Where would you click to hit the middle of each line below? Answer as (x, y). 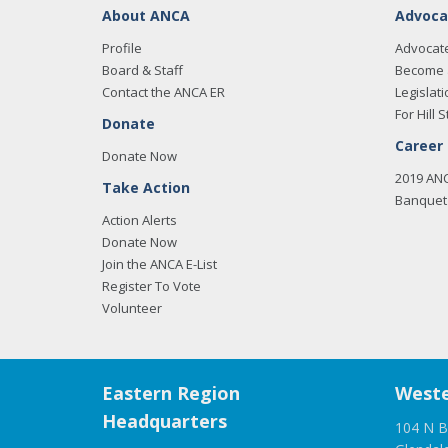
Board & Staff (142, 70)
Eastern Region (171, 393)
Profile (122, 48)
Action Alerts (139, 220)
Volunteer (132, 308)
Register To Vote (151, 286)
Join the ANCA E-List (159, 264)
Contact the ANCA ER (163, 92)
